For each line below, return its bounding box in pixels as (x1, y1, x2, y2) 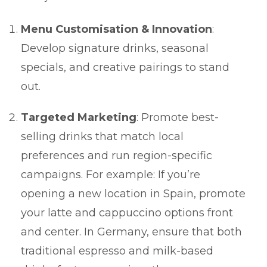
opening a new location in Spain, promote (21, 187, 246, 200)
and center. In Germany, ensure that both (21, 225, 242, 238)
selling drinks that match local (21, 129, 184, 143)
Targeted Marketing (21, 110, 136, 124)
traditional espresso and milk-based (21, 244, 213, 257)
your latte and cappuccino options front (21, 206, 233, 219)
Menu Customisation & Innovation (21, 22, 212, 36)
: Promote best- (136, 110, 219, 124)
